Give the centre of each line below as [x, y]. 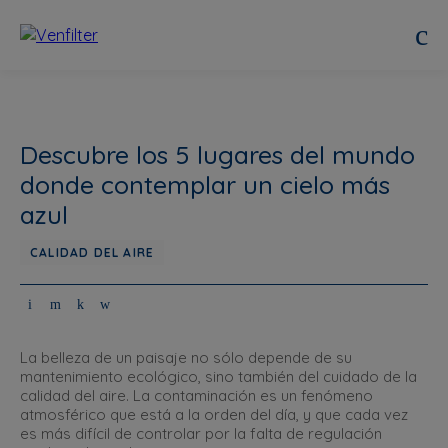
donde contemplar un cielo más [205, 184]
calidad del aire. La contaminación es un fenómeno [196, 395]
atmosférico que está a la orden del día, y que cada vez [214, 414]
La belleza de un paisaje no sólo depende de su [186, 357]
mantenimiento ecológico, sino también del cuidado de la [218, 376]
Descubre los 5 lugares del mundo [217, 154]
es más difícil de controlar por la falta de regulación [201, 433]
